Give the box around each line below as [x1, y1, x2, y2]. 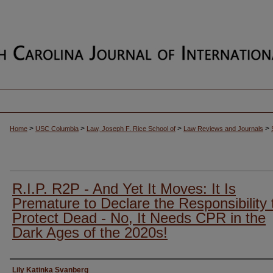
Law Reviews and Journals [183, 125, 263, 132]
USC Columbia [35, 125, 79, 132]
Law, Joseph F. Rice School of [87, 125, 175, 132]
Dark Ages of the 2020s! [12, 224, 168, 241]
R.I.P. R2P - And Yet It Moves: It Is [12, 180, 236, 197]
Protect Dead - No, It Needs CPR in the [12, 209, 266, 226]
